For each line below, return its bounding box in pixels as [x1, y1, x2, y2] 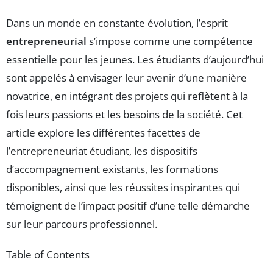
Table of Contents [6, 247, 90, 262]
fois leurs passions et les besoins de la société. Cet [6, 107, 243, 122]
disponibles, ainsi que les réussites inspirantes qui [6, 180, 240, 195]
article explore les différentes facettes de [6, 126, 200, 140]
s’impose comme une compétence [87, 34, 253, 49]
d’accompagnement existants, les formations [6, 162, 218, 177]
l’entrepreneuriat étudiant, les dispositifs [6, 144, 197, 158]
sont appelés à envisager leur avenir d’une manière [6, 71, 247, 85]
